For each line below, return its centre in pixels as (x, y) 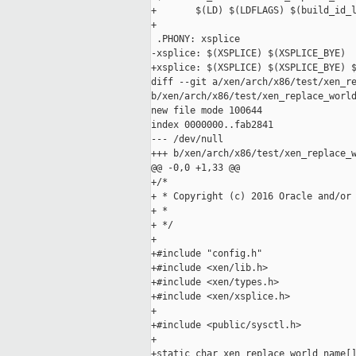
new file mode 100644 (207, 111)
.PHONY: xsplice (195, 39)
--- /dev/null (187, 139)
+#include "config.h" (207, 254)
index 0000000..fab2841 (212, 125)
